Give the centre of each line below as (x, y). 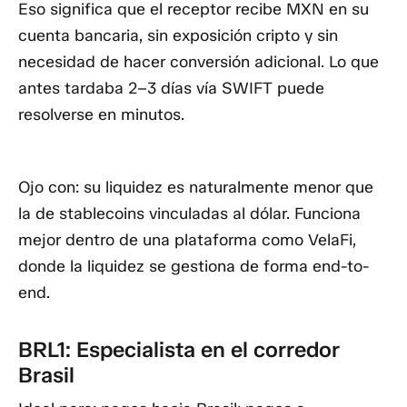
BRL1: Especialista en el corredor (179, 349)
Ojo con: (49, 187)
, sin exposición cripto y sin (238, 36)
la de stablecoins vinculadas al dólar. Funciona (189, 213)
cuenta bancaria (79, 36)
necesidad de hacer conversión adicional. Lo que (199, 62)
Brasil (46, 374)
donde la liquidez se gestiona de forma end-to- (194, 266)
